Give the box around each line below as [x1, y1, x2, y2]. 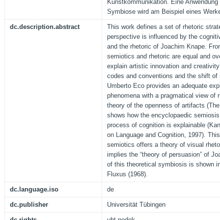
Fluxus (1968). [107, 170, 148, 178]
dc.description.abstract [10, 23, 80, 31]
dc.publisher [10, 201, 48, 209]
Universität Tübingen [107, 201, 165, 209]
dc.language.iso [10, 186, 58, 193]
